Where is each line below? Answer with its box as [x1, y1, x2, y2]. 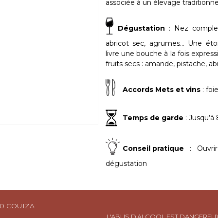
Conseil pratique [122, 144, 184, 153]
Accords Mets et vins [122, 85, 200, 94]
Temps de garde [122, 113, 183, 122]
